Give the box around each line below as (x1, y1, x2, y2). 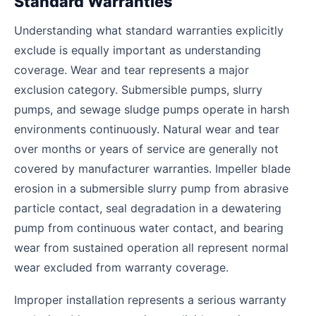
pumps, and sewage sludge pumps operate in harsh (14, 102, 289, 116)
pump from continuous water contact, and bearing (14, 220, 284, 235)
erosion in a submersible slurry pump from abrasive (14, 181, 288, 195)
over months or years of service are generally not (14, 141, 279, 156)
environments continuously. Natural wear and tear (14, 121, 279, 136)
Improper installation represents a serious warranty (14, 292, 286, 307)
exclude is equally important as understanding (14, 42, 261, 57)
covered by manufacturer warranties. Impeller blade (14, 161, 291, 176)
